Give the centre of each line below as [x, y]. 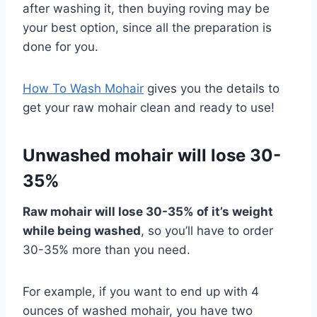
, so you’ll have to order [207, 230]
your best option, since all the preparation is [147, 27]
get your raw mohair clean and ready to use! [149, 107]
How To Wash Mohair [83, 88]
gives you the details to [212, 88]
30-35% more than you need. [106, 249]
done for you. [60, 46]
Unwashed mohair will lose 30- [152, 155]
